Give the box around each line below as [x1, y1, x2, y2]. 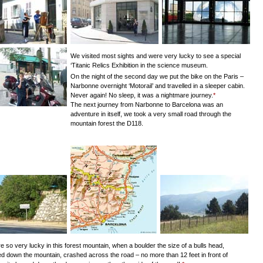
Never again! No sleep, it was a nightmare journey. [70, 92, 213, 99]
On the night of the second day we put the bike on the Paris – [70, 73, 244, 80]
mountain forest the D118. [70, 120, 143, 127]
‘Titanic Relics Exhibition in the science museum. [70, 62, 208, 69]
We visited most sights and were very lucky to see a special [70, 52, 241, 59]
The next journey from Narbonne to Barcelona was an [70, 101, 223, 108]
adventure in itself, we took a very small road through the [70, 110, 231, 117]
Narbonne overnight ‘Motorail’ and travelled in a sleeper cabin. [70, 82, 245, 89]
